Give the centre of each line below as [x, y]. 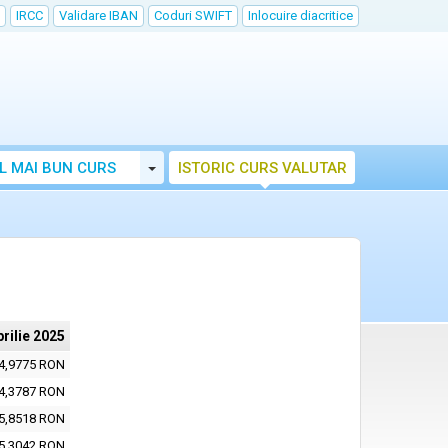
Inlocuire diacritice [300, 15]
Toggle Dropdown [210, 166]
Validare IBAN [98, 15]
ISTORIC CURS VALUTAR [262, 168]
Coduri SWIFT [193, 15]
